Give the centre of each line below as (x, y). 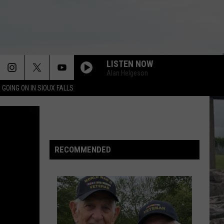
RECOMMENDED (83, 149)
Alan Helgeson (127, 73)
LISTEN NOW (130, 63)
